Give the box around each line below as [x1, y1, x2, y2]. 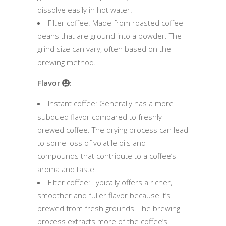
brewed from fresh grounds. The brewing [37, 203, 180, 213]
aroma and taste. [37, 163, 96, 174]
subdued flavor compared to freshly [37, 111, 162, 122]
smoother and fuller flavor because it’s [37, 190, 171, 200]
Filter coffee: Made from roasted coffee [48, 17, 183, 28]
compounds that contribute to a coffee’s [37, 150, 176, 161]
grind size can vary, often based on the [37, 43, 171, 54]
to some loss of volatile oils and [37, 137, 146, 148]
